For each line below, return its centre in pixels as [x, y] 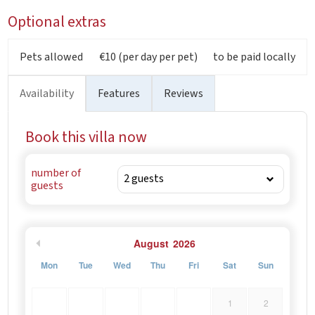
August [151, 243]
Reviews [184, 93]
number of [56, 173]
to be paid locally [254, 57]
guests [47, 185]
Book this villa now [86, 137]
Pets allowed [52, 57]
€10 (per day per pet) [148, 57]
